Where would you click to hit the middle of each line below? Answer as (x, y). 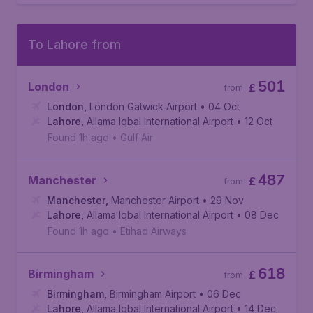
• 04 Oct (220, 107)
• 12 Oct (254, 121)
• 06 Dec (220, 294)
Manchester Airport (155, 200)
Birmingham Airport (153, 294)
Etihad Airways (153, 231)
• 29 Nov (223, 200)
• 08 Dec (257, 215)
